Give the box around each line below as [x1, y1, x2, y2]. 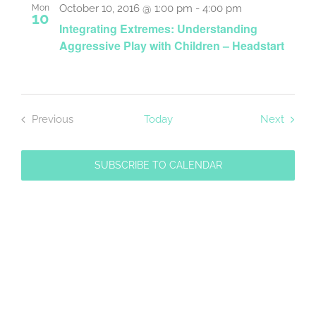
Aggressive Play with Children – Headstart [59, 37, 284, 54]
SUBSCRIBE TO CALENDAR [94, 159, 222, 171]
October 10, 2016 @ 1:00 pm [59, 1, 193, 15]
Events [51, 128, 85, 141]
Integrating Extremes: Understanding [59, 20, 257, 37]
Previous [32, 112, 74, 126]
